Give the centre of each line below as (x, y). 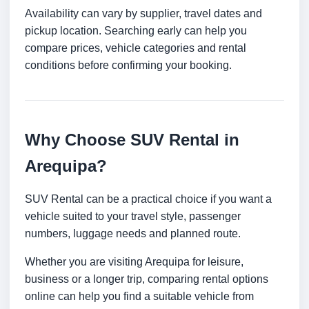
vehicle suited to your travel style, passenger (133, 217)
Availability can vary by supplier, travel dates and (143, 14)
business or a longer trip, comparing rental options (147, 279)
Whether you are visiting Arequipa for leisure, (134, 262)
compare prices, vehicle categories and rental (136, 48)
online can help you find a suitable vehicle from (139, 297)
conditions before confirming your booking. (128, 66)
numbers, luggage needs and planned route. (133, 234)
